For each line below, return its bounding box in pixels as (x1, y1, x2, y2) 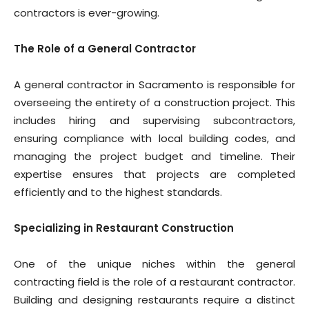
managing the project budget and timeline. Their (14, 149, 295, 163)
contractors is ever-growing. (14, 6, 159, 20)
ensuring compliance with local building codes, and (14, 131, 295, 146)
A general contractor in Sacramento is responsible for (14, 77, 295, 92)
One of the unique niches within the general (14, 257, 295, 271)
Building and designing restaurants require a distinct (14, 292, 295, 307)
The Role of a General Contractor (14, 41, 196, 56)
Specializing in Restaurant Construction (14, 221, 234, 235)
